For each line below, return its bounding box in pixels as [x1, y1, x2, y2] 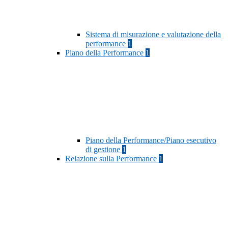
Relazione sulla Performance [65, 154, 159, 163]
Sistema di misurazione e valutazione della [85, 30, 221, 39]
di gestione [85, 145, 122, 154]
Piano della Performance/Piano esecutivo [85, 136, 216, 145]
